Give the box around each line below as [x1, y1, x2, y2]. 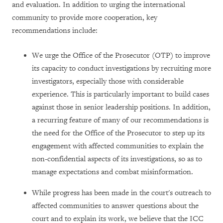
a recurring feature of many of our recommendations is [32, 115, 209, 125]
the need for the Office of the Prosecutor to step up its [32, 128, 205, 138]
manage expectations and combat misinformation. [32, 167, 193, 177]
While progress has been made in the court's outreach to [32, 188, 211, 198]
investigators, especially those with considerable [32, 76, 184, 86]
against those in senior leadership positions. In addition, [32, 102, 211, 112]
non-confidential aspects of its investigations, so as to [32, 154, 202, 164]
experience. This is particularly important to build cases [32, 89, 209, 99]
